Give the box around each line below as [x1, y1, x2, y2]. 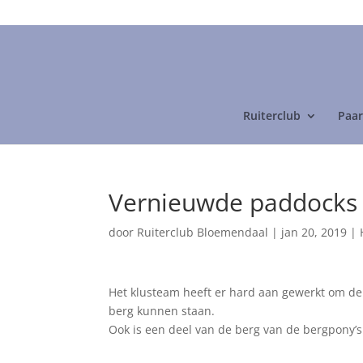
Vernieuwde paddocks [109, 186, 358, 219]
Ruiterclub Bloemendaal [137, 224, 269, 240]
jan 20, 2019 [281, 224, 348, 240]
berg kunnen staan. [109, 303, 216, 318]
